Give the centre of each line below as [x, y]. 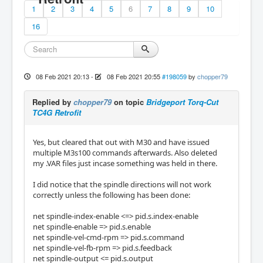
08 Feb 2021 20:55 [133, 76]
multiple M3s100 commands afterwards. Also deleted [125, 153]
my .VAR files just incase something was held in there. [125, 163]
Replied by [53, 102]
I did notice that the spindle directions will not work [122, 184]
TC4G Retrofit [57, 112]
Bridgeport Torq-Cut [182, 102]
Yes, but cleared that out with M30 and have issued [121, 142]
